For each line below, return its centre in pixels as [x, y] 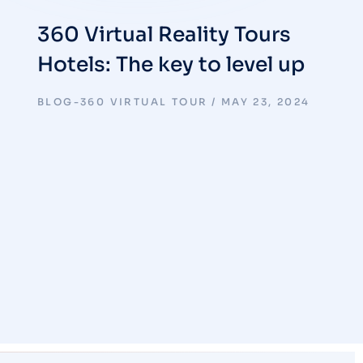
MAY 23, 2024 [265, 102]
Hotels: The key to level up [171, 64]
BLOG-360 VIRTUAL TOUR [123, 102]
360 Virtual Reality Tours [164, 34]
